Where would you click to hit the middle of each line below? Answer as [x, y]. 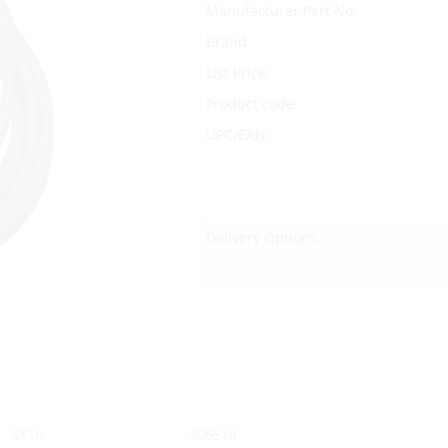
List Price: [237, 72]
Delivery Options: [263, 237]
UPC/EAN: [237, 134]
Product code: [251, 103]
